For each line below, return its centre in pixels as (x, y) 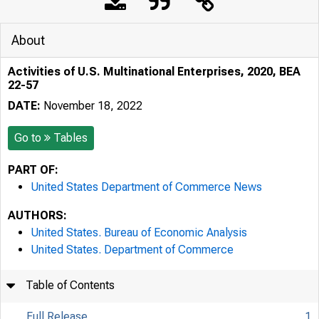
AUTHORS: (37, 215)
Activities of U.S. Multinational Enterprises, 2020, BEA (154, 72)
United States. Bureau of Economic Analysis (139, 232)
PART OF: (33, 170)
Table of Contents (70, 285)
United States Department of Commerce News (146, 187)
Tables (70, 138)
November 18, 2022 (91, 106)
